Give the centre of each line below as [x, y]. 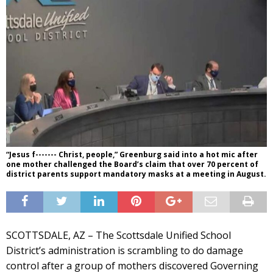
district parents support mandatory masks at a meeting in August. [136, 174]
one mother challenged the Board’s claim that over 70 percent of [132, 164]
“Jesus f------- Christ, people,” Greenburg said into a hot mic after [132, 154]
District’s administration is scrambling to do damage [125, 250]
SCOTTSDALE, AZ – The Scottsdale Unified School [119, 235]
